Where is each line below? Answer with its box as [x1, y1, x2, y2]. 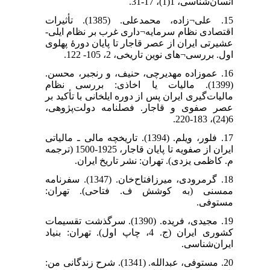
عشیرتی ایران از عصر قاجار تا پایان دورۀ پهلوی [45, 37, 233, 48]
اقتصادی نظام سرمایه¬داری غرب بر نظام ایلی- [45, 26, 233, 37]
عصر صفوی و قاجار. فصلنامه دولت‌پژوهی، [45, 102, 233, 113]
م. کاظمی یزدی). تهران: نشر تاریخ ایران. [74, 155, 233, 166]
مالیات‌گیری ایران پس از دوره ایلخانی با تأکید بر [45, 90, 233, 101]
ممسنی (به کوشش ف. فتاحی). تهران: [45, 185, 233, 196]
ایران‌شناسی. [181, 238, 233, 249]
